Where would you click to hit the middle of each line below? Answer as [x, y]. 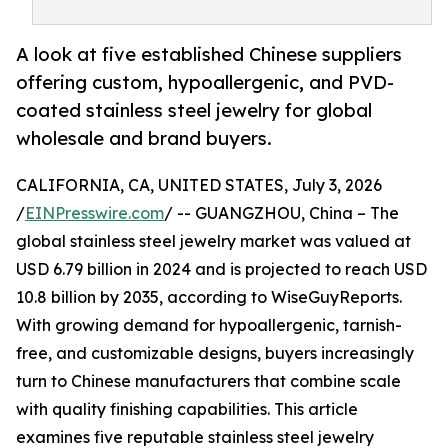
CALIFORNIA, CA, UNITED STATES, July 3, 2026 [199, 185]
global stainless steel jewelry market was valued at [213, 241]
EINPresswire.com [94, 213]
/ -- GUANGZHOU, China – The [281, 213]
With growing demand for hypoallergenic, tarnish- [209, 325]
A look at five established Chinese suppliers [209, 54]
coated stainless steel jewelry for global [194, 110]
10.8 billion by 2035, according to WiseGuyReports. [209, 297]
